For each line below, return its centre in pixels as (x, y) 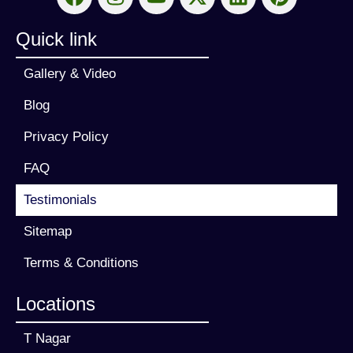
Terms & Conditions (81, 263)
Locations (56, 304)
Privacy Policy (66, 137)
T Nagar (47, 339)
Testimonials (60, 200)
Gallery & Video (70, 74)
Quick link (56, 39)
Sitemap (48, 232)
